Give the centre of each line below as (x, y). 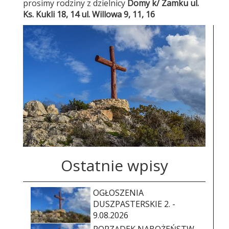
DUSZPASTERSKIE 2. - (134, 204)
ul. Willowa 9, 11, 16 (118, 14)
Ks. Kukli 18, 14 (52, 14)
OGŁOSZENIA (118, 192)
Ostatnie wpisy (114, 165)
